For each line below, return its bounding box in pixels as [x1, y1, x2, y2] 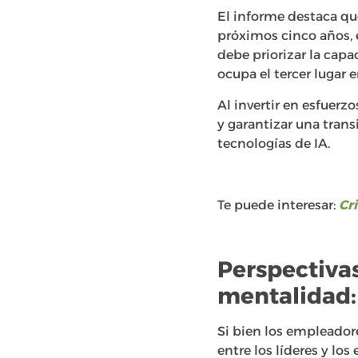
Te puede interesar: [217, 197, 339, 213]
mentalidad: [217, 282, 356, 310]
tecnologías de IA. [217, 135, 330, 151]
